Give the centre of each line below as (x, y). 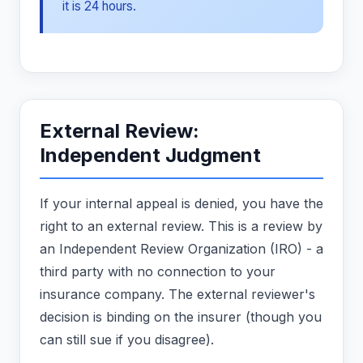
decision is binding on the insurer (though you (181, 317)
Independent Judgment (150, 156)
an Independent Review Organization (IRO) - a (181, 249)
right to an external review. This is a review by (181, 226)
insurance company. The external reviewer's (177, 295)
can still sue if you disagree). (127, 340)
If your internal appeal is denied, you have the (181, 204)
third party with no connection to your (158, 272)
